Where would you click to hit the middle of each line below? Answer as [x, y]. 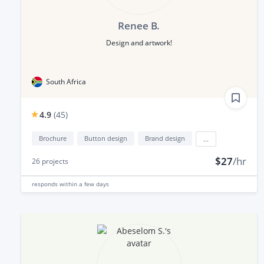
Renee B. [139, 25]
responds [46, 184]
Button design [106, 138]
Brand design [165, 138]
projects [54, 161]
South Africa [66, 81]
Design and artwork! [139, 42]
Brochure [53, 138]
